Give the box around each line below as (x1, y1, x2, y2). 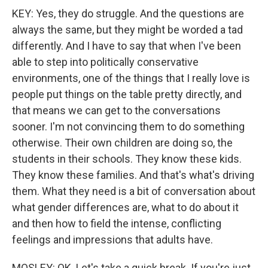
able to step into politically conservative (12, 56, 199, 68)
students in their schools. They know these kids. (12, 153, 242, 165)
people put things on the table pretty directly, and (12, 88, 242, 100)
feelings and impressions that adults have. (12, 233, 213, 246)
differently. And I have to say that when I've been (12, 39, 241, 52)
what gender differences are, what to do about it (12, 201, 239, 214)
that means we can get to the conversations (12, 104, 221, 117)
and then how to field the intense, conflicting (12, 217, 221, 230)
